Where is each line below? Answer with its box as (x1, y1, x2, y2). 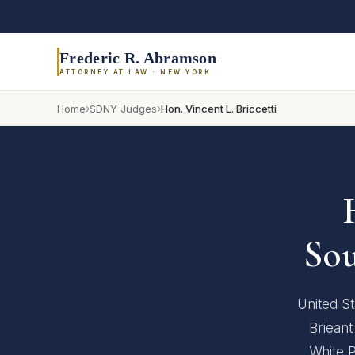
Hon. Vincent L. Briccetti (161, 101, 277, 115)
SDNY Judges (90, 101, 157, 115)
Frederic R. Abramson (59, 48, 216, 67)
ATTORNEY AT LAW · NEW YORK (59, 67, 211, 76)
